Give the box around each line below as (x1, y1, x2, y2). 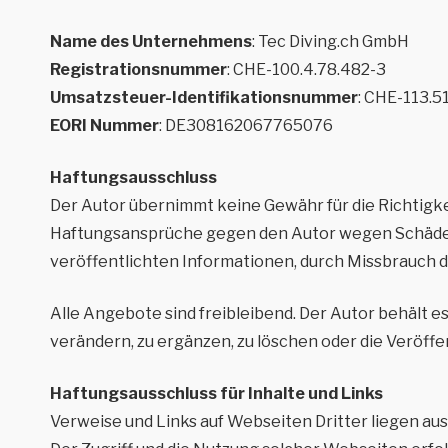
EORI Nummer (50, 116, 160, 135)
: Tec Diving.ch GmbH (252, 32, 410, 51)
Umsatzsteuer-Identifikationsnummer (50, 88, 359, 107)
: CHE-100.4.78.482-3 (227, 60, 387, 79)
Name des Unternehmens (50, 32, 253, 51)
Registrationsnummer (50, 60, 228, 79)
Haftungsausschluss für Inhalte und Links (50, 384, 384, 403)
